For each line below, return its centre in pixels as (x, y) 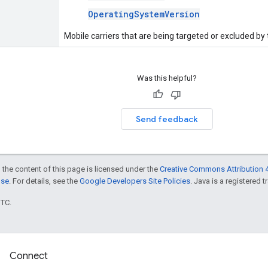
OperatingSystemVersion (144, 14)
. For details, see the (44, 181)
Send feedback (167, 119)
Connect (29, 256)
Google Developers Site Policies (135, 181)
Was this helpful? (167, 78)
